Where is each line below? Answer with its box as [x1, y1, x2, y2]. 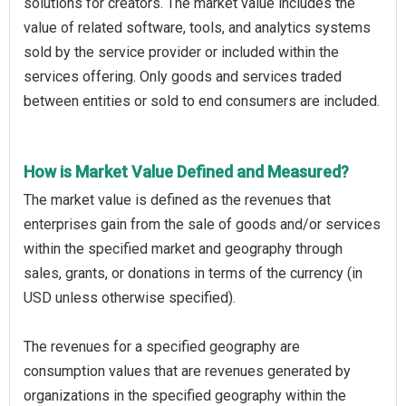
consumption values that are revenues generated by [24, 362, 351, 380]
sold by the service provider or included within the [24, 43, 339, 61]
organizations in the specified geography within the [24, 386, 346, 404]
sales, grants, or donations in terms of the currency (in [24, 264, 362, 282]
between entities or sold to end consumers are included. [24, 92, 380, 110]
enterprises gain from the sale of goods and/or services [24, 215, 381, 233]
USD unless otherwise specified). [24, 288, 236, 306]
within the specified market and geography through [24, 239, 343, 257]
